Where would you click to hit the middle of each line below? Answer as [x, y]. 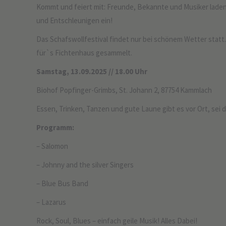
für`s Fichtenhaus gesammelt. [84, 52]
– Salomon [52, 146]
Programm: [55, 127]
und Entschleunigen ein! [74, 20]
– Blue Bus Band [62, 183]
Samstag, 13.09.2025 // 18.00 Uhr [92, 71]
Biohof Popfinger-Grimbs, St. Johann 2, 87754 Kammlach [124, 90]
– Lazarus [51, 202]
